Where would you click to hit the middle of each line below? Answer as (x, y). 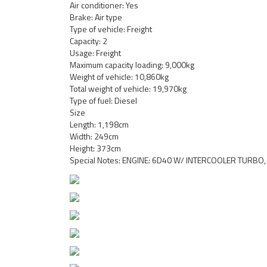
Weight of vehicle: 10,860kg (119, 77)
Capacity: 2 (89, 41)
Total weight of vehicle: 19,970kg (128, 89)
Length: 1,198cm (99, 124)
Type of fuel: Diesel (103, 100)
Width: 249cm (94, 136)
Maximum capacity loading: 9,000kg (132, 65)
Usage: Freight (95, 53)
